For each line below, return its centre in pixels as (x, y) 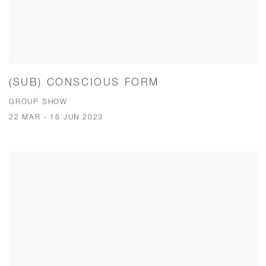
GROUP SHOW (39, 102)
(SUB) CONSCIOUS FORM (84, 82)
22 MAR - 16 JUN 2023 (56, 117)
